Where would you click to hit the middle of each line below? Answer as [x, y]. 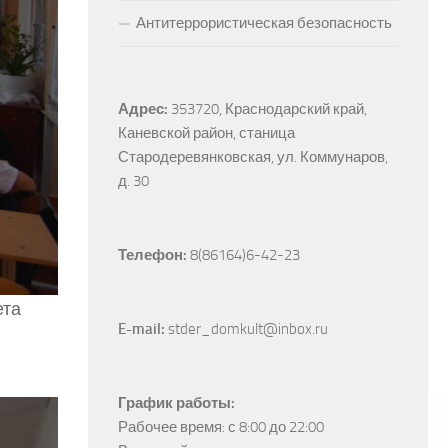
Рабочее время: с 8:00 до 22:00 [221, 427]
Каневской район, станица [206, 133]
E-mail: [141, 329]
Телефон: [152, 255]
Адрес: [143, 109]
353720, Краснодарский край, [269, 109]
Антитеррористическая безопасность [264, 23]
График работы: [176, 403]
